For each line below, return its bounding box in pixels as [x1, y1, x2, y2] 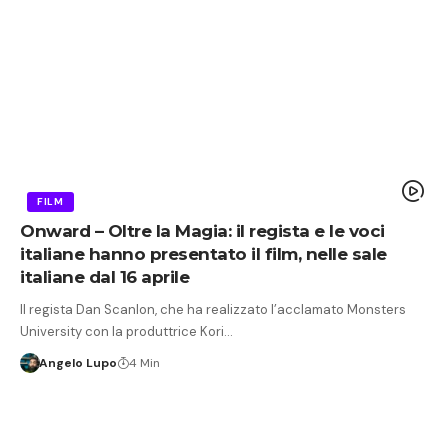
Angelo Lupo [38, 354, 117, 371]
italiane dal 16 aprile [20, 266, 189, 287]
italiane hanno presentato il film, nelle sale [20, 243, 387, 264]
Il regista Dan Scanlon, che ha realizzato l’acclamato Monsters [20, 300, 406, 318]
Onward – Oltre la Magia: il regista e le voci [20, 220, 385, 241]
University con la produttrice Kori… [20, 322, 233, 340]
